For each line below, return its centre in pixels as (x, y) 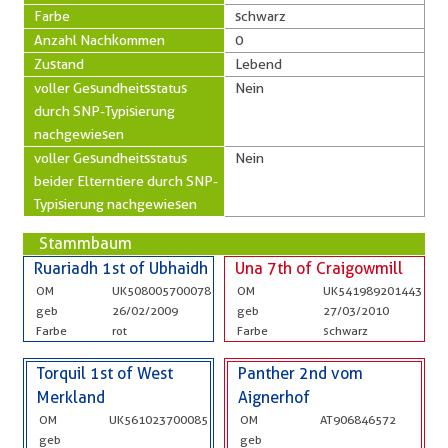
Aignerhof (274, 397)
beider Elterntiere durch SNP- (126, 181)
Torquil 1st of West (105, 373)
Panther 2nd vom (300, 373)
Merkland (71, 397)
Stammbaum (85, 243)
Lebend (258, 64)
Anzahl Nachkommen (99, 40)
